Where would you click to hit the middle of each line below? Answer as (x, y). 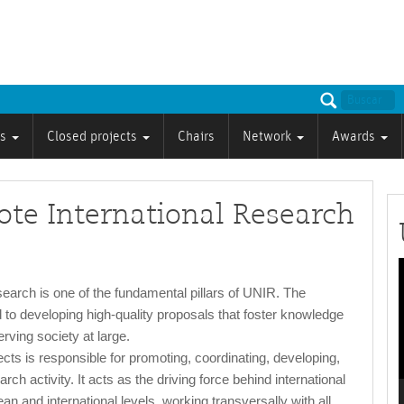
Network (269, 137)
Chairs (196, 137)
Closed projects (94, 137)
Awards (355, 137)
